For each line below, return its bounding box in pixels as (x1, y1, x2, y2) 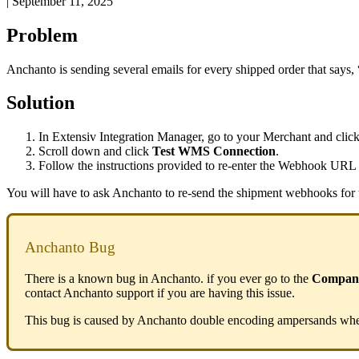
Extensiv (52, 130, 96, 144)
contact (25, 285, 61, 300)
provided (157, 159, 202, 173)
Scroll (38, 144, 68, 159)
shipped (236, 62, 275, 76)
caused (84, 313, 119, 327)
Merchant (263, 130, 311, 144)
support (116, 285, 154, 300)
